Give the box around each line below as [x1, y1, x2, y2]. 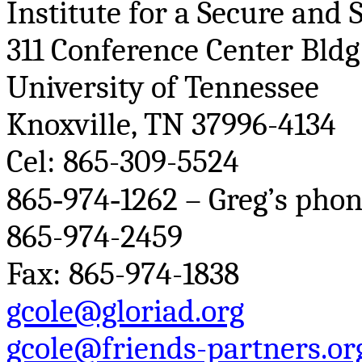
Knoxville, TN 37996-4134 [6, 106, 336, 144]
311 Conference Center [6, 32, 301, 69]
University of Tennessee [6, 69, 319, 107]
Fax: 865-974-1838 [6, 255, 239, 293]
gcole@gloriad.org [6, 293, 244, 330]
